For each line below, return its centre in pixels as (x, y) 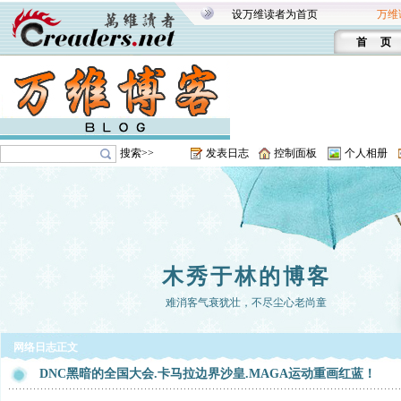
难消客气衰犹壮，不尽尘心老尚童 (246, 303)
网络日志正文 (46, 347)
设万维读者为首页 (275, 14)
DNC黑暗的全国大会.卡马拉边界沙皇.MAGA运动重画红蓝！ (208, 374)
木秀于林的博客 (246, 277)
